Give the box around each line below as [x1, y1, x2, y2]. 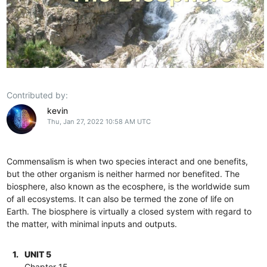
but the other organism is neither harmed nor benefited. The [7, 168, 240, 179]
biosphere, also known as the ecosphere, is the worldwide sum [7, 181, 250, 191]
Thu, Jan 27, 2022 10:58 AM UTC [46, 117, 151, 126]
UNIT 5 [24, 249, 52, 259]
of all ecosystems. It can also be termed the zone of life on [7, 193, 234, 204]
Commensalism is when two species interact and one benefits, [7, 156, 249, 166]
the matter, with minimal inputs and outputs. [7, 218, 178, 229]
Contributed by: [7, 89, 69, 100]
